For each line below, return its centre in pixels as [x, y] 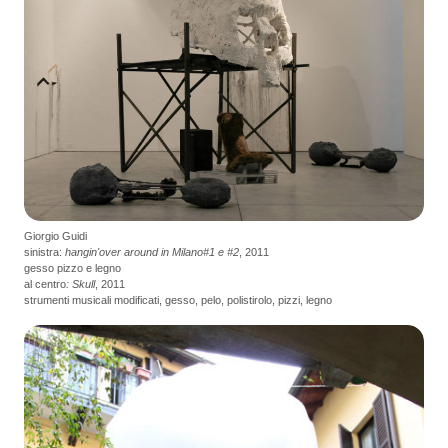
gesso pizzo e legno [72, 267]
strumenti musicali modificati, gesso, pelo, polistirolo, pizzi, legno [178, 299]
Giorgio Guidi [55, 235]
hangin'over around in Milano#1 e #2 [152, 251]
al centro [45, 283]
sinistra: [44, 251]
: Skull [80, 283]
